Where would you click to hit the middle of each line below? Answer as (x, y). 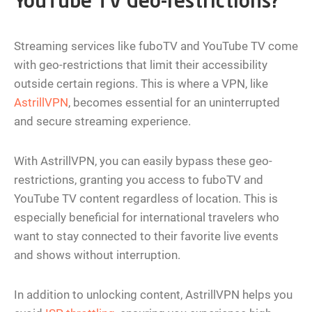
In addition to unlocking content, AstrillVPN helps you (153, 295)
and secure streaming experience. (102, 122)
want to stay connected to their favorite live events (146, 236)
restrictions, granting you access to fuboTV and (139, 180)
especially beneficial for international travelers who (147, 218)
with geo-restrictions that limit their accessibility (141, 65)
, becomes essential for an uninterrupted (174, 103)
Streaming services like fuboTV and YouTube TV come (156, 46)
